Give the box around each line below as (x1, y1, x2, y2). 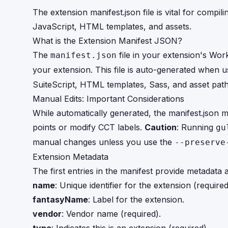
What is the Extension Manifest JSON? (33, 36, 182, 46)
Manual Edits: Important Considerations (33, 94, 184, 104)
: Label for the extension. (88, 194, 184, 205)
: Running (177, 122, 216, 132)
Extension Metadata (33, 152, 108, 162)
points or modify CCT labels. (33, 122, 145, 132)
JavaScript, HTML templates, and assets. (33, 21, 191, 32)
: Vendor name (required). (62, 209, 161, 219)
